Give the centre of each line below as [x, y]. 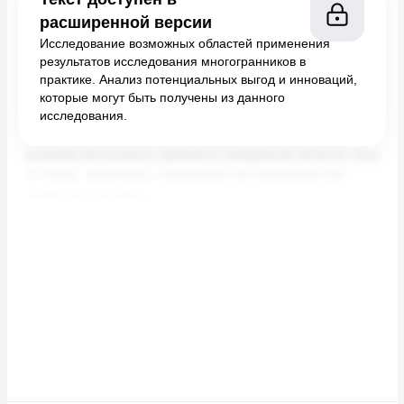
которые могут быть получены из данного [162, 97]
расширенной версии [126, 23]
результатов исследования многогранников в [173, 61]
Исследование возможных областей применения [185, 43]
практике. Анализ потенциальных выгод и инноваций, [198, 79]
